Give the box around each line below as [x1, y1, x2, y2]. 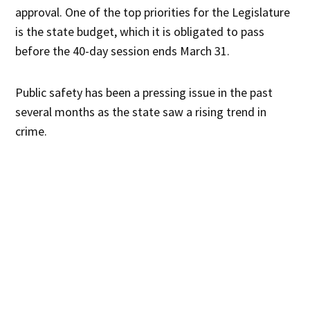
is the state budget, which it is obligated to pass [15, 23, 265, 39]
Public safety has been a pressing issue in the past [15, 84, 273, 100]
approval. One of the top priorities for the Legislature [15, 3, 291, 20]
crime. [15, 122, 48, 139]
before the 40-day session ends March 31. [15, 42, 230, 59]
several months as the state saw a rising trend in [15, 103, 267, 120]
